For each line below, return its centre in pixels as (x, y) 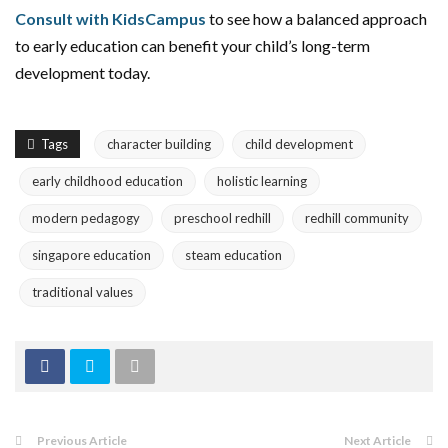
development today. (82, 72)
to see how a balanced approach (316, 18)
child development (299, 144)
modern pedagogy (86, 218)
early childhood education (107, 181)
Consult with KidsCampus (110, 18)
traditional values (82, 292)
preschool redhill (222, 218)
